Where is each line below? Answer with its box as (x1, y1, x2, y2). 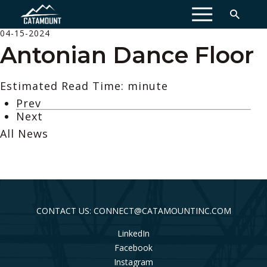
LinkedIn (117, 227, 150, 239)
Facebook (114, 241, 153, 253)
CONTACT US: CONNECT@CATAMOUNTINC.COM (36, 204, 231, 216)
